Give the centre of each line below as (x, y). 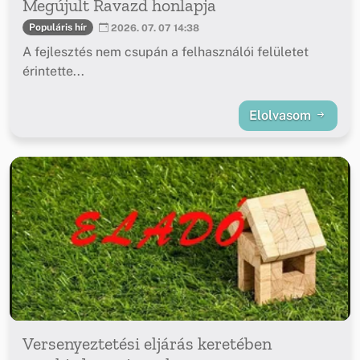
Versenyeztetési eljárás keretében (147, 343)
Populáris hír (57, 28)
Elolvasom (282, 115)
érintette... (53, 71)
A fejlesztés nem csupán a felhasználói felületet (166, 51)
